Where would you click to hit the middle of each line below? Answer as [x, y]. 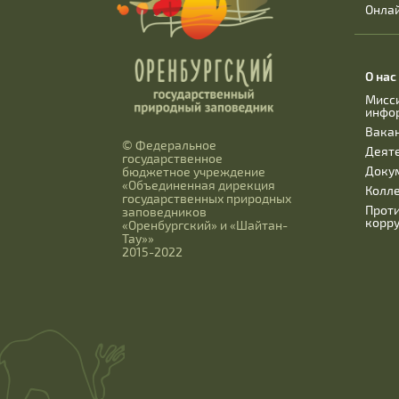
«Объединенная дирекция [199, 185]
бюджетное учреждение [194, 172]
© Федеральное [169, 145]
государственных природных [207, 199]
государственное [172, 159]
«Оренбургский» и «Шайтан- [205, 225]
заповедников [164, 212]
